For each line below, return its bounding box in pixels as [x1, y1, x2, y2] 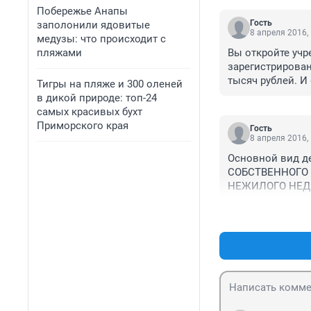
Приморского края [37, 119, 128, 132]
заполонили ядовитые [37, 19, 150, 31]
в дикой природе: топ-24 [37, 92, 157, 104]
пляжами [37, 47, 82, 59]
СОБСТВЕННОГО [228, 166, 308, 179]
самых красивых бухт [37, 106, 142, 118]
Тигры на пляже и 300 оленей [37, 78, 183, 90]
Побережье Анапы [37, 5, 128, 17]
